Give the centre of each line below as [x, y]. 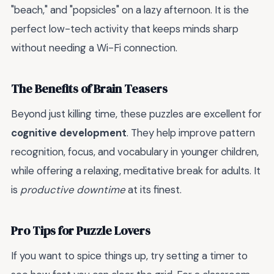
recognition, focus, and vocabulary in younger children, [135, 152]
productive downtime [73, 190]
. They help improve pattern [191, 133]
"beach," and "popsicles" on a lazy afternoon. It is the [130, 10]
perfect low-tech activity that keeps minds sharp [125, 29]
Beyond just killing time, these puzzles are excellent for [136, 114]
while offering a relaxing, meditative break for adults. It [136, 171]
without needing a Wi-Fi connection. [94, 48]
